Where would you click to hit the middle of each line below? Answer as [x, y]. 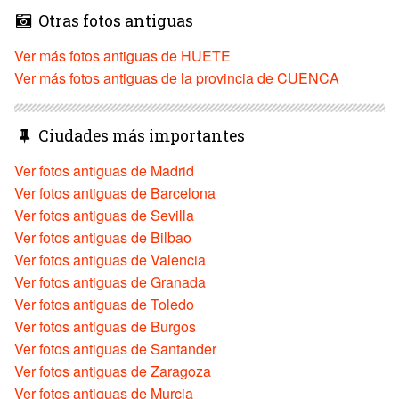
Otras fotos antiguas [114, 20]
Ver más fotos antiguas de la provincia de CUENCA [177, 77]
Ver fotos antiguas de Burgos [105, 326]
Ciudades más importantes [139, 135]
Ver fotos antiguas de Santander [115, 348]
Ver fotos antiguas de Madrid [104, 170]
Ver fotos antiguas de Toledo [104, 304]
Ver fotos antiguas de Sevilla [104, 215]
